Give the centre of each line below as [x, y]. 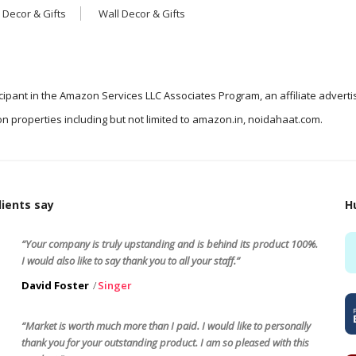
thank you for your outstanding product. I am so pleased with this [165, 342]
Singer [114, 285]
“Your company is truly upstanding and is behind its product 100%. [169, 244]
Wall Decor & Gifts [142, 13]
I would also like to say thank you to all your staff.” [130, 260]
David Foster [55, 285]
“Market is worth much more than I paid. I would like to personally [166, 325]
